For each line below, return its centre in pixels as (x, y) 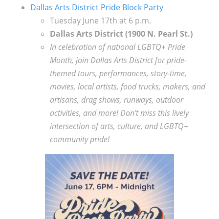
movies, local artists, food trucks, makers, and (127, 86)
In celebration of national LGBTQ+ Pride (117, 47)
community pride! (79, 139)
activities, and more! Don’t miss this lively (119, 113)
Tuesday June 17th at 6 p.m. (100, 20)
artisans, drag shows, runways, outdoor (116, 99)
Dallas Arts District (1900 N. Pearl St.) (121, 33)
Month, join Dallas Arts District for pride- (118, 60)
